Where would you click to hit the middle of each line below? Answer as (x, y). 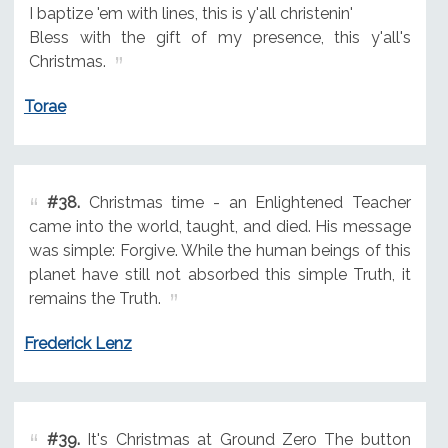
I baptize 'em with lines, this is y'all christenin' (190, 14)
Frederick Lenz (77, 343)
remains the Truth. (94, 298)
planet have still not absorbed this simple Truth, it (219, 274)
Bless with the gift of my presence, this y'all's (219, 38)
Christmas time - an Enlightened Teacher (245, 202)
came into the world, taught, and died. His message (219, 226)
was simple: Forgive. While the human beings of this (219, 250)
